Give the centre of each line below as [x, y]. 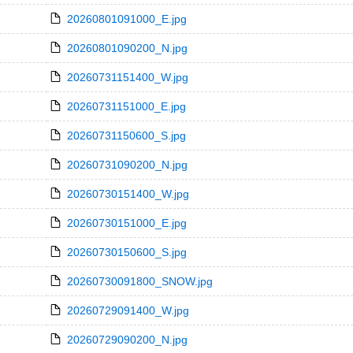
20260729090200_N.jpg [127, 340]
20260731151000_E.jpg [126, 106]
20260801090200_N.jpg [127, 48]
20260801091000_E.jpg [126, 19]
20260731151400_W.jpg [127, 77]
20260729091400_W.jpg [128, 310]
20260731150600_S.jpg [126, 136]
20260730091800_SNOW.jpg [139, 281]
